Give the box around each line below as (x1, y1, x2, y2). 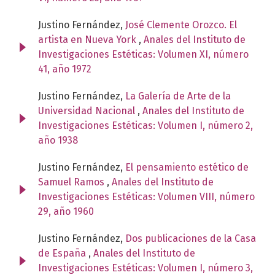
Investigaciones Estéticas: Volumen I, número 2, (38, 119, 253, 131)
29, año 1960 (38, 205, 94, 217)
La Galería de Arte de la (125, 90, 231, 102)
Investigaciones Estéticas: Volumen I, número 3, (38, 261, 253, 274)
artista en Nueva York (38, 33, 139, 45)
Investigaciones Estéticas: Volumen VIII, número (38, 190, 255, 203)
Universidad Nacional (38, 104, 137, 117)
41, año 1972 (38, 63, 91, 75)
